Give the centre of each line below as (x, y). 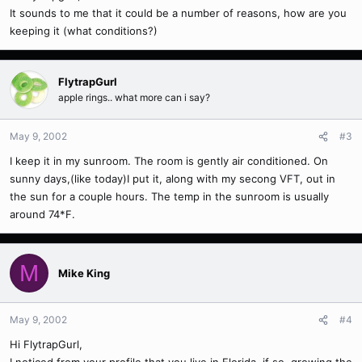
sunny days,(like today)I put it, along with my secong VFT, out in (173, 179)
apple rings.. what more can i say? (134, 97)
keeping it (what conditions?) (84, 31)
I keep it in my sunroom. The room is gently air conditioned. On (169, 161)
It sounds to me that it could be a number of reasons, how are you (178, 13)
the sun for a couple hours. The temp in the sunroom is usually (169, 196)
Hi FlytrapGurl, (46, 344)
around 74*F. (42, 214)
